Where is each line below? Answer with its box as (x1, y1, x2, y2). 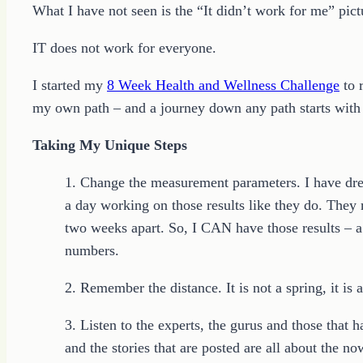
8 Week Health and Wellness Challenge (107, 76, 340, 93)
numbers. (65, 241, 119, 258)
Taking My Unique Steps (32, 136, 187, 153)
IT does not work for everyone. (32, 39, 216, 56)
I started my (32, 76, 107, 93)
